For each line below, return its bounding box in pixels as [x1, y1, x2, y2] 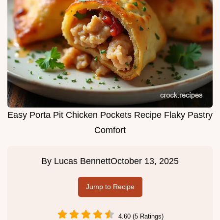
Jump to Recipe [85, 183, 135, 191]
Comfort [94, 125, 126, 136]
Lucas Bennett [54, 156, 110, 166]
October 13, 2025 [110, 156, 179, 166]
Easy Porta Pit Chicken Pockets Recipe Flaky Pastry [7, 110, 213, 120]
